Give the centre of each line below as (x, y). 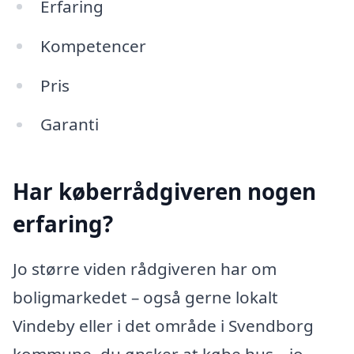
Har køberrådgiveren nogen (164, 191)
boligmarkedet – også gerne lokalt (145, 298)
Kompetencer (93, 45)
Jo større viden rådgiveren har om (145, 269)
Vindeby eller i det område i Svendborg (163, 326)
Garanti (69, 124)
